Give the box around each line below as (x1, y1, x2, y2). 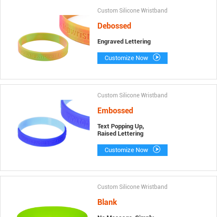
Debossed (97, 21, 131, 31)
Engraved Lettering (97, 38, 151, 46)
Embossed (97, 106, 133, 116)
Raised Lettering (97, 130, 143, 138)
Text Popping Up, (97, 123, 144, 130)
